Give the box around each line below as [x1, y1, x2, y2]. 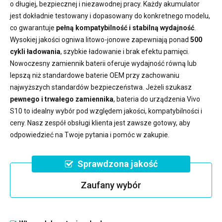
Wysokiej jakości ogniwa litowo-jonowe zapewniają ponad [10, 35, 190, 44]
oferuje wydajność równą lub [106, 59, 197, 67]
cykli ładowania [10, 47, 60, 55]
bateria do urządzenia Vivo [116, 95, 200, 103]
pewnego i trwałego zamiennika [10, 95, 113, 103]
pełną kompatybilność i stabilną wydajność [56, 23, 194, 32]
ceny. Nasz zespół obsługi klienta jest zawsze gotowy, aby [10, 118, 190, 127]
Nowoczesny [10, 59, 52, 67]
